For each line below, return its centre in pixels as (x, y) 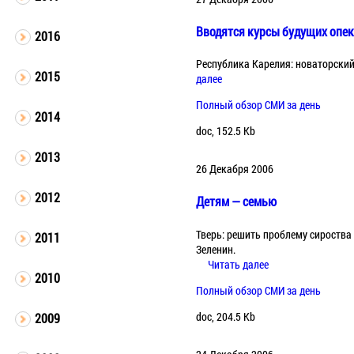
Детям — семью (237, 201)
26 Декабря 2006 (235, 169)
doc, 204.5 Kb (226, 316)
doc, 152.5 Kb (226, 131)
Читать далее (239, 264)
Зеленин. (216, 249)
